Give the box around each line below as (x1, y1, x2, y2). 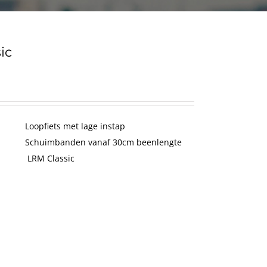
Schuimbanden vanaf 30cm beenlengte (25, 136, 182, 148)
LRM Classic (25, 153, 74, 164)
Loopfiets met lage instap (25, 120, 125, 132)
